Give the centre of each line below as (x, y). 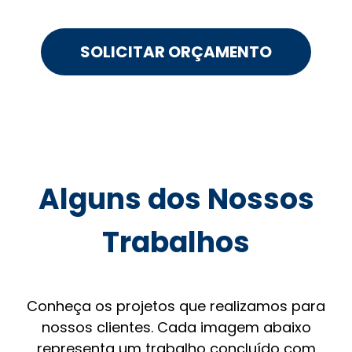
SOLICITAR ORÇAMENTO (176, 51)
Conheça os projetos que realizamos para (176, 306)
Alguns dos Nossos (176, 199)
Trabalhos (176, 242)
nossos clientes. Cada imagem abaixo (176, 327)
